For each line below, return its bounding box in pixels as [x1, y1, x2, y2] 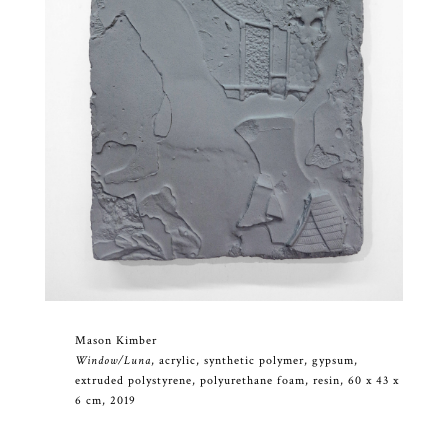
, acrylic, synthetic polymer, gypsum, [150, 352, 358, 368]
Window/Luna [74, 352, 151, 368]
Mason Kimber [74, 332, 157, 348]
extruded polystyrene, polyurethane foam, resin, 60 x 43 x [74, 372, 399, 388]
